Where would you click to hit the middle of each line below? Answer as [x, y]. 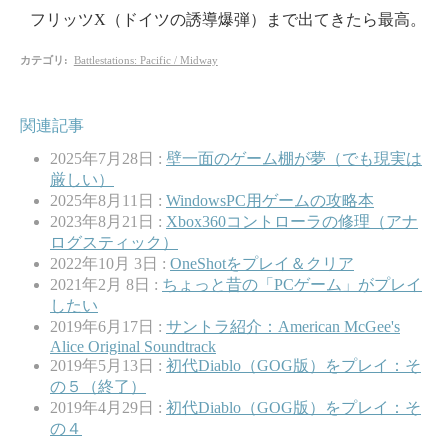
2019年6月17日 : [108, 326]
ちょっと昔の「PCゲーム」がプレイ [292, 284]
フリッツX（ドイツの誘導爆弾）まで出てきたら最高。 [228, 20]
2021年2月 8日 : [106, 284]
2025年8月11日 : [108, 200]
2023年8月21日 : [108, 221]
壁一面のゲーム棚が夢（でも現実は [294, 158]
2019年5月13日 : [108, 365]
